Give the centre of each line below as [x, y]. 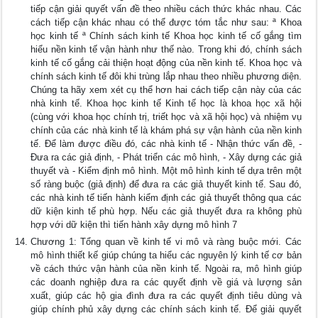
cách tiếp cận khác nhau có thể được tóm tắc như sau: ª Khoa [166, 22]
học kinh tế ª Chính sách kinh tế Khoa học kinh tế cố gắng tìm [166, 36]
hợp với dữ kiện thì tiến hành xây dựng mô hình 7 [134, 225]
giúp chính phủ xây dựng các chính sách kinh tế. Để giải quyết [166, 309]
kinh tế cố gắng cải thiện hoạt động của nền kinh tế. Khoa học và [166, 63]
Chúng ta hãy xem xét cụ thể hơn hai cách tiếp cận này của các [166, 90]
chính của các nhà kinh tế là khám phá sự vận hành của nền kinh [166, 130]
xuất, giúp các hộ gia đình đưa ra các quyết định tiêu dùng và [166, 296]
